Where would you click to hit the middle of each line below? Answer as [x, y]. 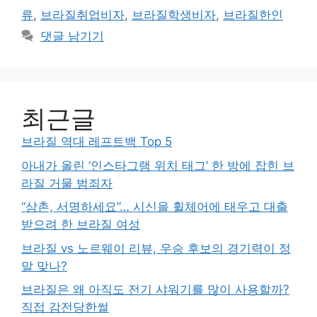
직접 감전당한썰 [65, 307]
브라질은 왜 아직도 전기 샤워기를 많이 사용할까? [155, 290]
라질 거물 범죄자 [67, 183]
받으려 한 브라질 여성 [81, 225]
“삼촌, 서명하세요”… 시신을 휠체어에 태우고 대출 [155, 207]
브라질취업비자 [82, 15]
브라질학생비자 [174, 15]
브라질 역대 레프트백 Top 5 [97, 142]
